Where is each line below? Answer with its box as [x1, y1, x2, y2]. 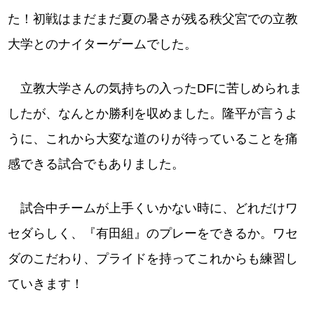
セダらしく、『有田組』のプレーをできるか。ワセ [8, 226, 299, 240]
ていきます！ [8, 277, 84, 291]
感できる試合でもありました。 [8, 157, 185, 171]
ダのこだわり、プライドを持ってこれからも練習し [8, 252, 299, 266]
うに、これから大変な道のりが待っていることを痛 [8, 132, 299, 146]
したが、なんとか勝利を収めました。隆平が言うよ [8, 107, 299, 121]
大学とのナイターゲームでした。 [8, 37, 198, 51]
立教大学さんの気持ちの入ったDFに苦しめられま [8, 81, 303, 95]
